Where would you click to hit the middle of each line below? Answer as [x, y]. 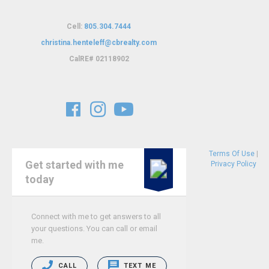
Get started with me [74, 165]
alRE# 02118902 [101, 59]
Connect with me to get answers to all [96, 216]
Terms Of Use [231, 154]
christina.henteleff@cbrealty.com [99, 42]
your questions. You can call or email [94, 228]
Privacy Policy [233, 164]
